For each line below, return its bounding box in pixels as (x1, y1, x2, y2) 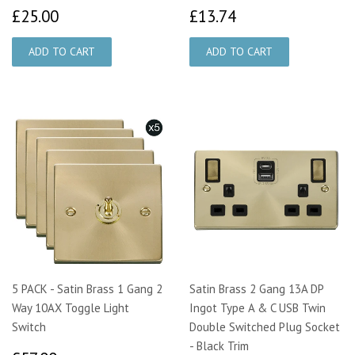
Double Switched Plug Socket (189, 319, 340, 334)
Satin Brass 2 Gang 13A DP (189, 281, 323, 296)
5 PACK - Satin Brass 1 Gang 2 (12, 281, 162, 296)
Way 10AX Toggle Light (12, 300, 129, 315)
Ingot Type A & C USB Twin (189, 300, 326, 315)
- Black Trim (189, 338, 249, 353)
